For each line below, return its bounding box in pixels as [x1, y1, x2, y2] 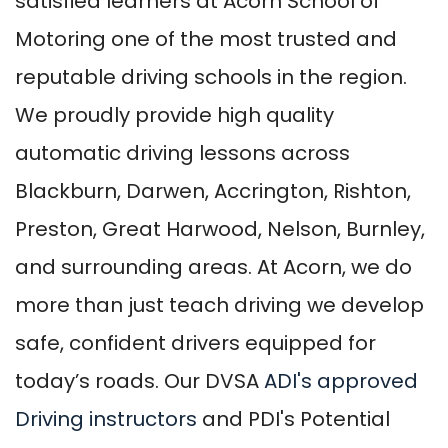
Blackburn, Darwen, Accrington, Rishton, [15, 176, 411, 205]
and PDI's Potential [197, 404, 390, 433]
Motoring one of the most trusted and [15, 24, 397, 53]
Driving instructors [15, 404, 197, 433]
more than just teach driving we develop [15, 290, 424, 319]
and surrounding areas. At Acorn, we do [15, 252, 412, 281]
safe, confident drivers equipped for [15, 328, 376, 357]
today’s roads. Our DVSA [15, 366, 264, 395]
